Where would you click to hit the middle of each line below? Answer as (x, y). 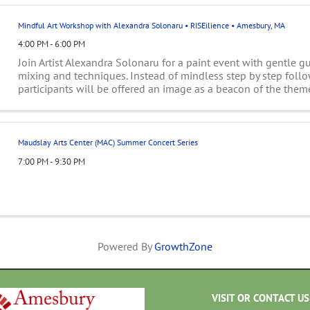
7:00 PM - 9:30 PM (51, 161)
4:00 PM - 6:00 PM (51, 44)
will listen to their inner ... (78, 102)
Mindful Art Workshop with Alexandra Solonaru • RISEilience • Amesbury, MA (151, 25)
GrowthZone (183, 246)
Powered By (126, 246)
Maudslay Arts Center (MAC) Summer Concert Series (108, 142)
